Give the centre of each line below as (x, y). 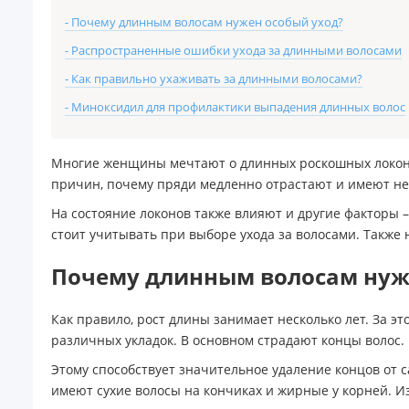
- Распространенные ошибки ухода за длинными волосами (233, 50)
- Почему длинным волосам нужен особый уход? (204, 22)
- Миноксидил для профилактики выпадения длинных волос (235, 107)
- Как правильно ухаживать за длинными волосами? (214, 79)
